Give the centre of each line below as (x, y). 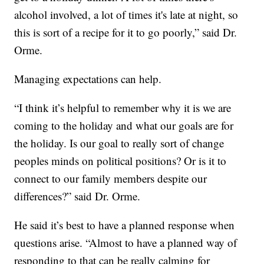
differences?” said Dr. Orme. (77, 196)
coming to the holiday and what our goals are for (124, 125)
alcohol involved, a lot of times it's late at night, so (126, 14)
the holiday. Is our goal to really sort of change (119, 143)
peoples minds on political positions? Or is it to (121, 160)
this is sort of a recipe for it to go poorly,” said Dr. (126, 32)
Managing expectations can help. (88, 78)
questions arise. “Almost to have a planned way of (126, 242)
